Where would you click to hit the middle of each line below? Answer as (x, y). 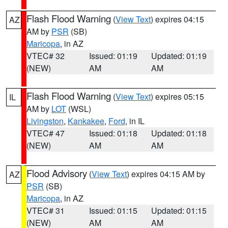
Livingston (45, 121)
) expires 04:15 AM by (166, 174)
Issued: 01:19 (113, 56)
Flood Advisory (57, 173)
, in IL (135, 121)
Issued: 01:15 (113, 210)
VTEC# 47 (46, 133)
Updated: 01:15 (179, 210)
